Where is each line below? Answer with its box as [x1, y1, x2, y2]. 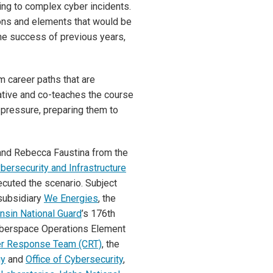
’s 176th [82, 208, 115, 219]
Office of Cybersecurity [26, 253, 123, 265]
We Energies [44, 193, 98, 204]
